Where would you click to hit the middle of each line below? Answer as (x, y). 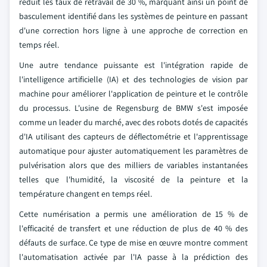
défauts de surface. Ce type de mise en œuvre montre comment (133, 243)
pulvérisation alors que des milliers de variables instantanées (133, 165)
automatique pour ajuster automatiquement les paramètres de (133, 151)
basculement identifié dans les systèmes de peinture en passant (133, 16)
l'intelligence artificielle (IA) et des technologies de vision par (133, 79)
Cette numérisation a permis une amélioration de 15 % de (133, 214)
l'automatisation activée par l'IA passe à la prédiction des (133, 257)
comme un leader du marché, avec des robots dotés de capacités (133, 122)
